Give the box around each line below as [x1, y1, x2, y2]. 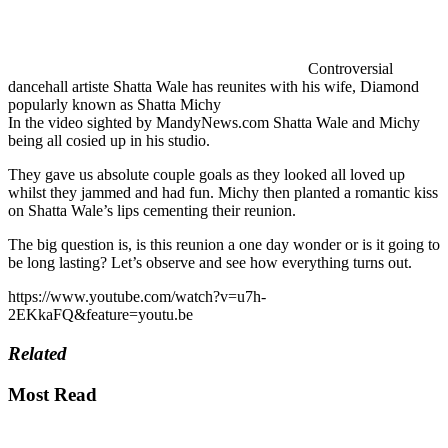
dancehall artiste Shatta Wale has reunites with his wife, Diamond [8, 78, 419, 96]
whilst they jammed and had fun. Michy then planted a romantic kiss [8, 184, 438, 202]
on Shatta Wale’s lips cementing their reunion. [8, 202, 296, 220]
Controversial [308, 60, 393, 78]
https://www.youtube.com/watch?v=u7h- [8, 288, 266, 306]
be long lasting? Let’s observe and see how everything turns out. [8, 254, 412, 272]
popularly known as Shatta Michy [8, 96, 221, 114]
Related [8, 342, 67, 364]
